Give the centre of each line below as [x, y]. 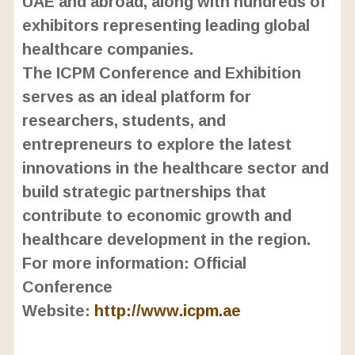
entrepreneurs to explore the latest [157, 144]
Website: [58, 310]
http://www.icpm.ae [167, 310]
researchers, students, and [124, 120]
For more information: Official [134, 263]
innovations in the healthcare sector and [175, 168]
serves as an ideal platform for [136, 96]
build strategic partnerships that [144, 191]
